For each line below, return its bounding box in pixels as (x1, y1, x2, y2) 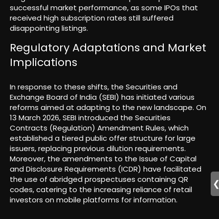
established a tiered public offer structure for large (10, 132, 196, 143)
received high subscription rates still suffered (10, 13, 174, 23)
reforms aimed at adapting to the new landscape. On (10, 102, 206, 112)
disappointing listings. (10, 23, 88, 34)
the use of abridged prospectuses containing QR (10, 174, 188, 184)
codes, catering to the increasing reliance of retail (10, 184, 192, 195)
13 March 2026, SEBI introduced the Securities (10, 112, 171, 123)
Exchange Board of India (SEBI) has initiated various (10, 91, 195, 102)
